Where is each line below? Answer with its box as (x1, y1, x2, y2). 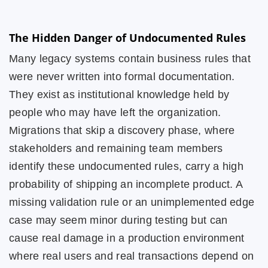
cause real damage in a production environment (9, 232, 245, 244)
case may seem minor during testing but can (9, 214, 228, 226)
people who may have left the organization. (9, 106, 221, 118)
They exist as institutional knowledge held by (9, 89, 230, 100)
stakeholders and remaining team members (9, 142, 223, 154)
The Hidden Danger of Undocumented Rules (9, 31, 246, 45)
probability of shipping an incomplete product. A (9, 178, 243, 190)
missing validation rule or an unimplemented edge (9, 196, 255, 208)
